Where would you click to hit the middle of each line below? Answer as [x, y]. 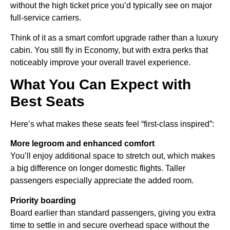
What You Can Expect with [101, 85]
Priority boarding [43, 200]
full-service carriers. [46, 18]
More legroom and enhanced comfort [82, 144]
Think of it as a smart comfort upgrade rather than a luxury [114, 37]
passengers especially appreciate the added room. [102, 181]
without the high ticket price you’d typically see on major [111, 6]
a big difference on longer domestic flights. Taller [98, 168]
